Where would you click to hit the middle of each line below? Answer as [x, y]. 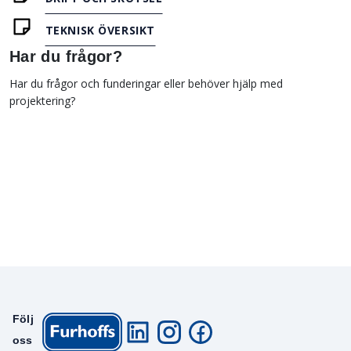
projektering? [42, 100]
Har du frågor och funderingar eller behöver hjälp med [146, 83]
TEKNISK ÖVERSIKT [100, 30]
